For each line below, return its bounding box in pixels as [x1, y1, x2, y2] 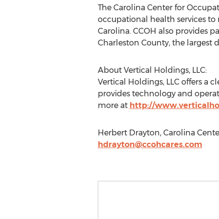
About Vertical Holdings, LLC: [97, 66, 207, 75]
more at [97, 101, 130, 110]
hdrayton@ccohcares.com [97, 140, 202, 149]
